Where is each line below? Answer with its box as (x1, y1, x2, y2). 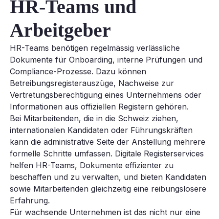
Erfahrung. (10, 196, 50, 206)
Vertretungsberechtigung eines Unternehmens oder (10, 90, 201, 100)
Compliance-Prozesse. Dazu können (10, 66, 146, 77)
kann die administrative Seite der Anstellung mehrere (10, 137, 205, 147)
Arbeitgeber (10, 19, 111, 42)
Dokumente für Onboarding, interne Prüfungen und (10, 55, 202, 65)
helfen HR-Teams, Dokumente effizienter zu (10, 160, 174, 171)
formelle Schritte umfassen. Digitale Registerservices (10, 149, 204, 159)
